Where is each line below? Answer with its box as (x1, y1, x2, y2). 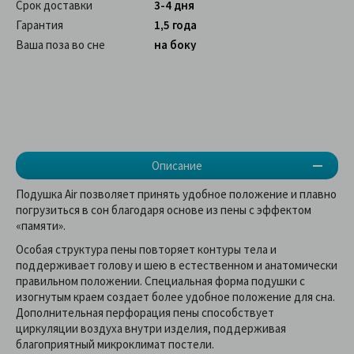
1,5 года (154, 17, 197, 33)
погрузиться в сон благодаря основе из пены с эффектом (16, 202, 311, 218)
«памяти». (16, 218, 66, 234)
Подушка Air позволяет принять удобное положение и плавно (16, 186, 337, 202)
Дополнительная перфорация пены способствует (16, 305, 274, 321)
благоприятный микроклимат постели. (16, 337, 214, 352)
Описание (152, 158, 202, 174)
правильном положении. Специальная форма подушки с (16, 273, 305, 289)
